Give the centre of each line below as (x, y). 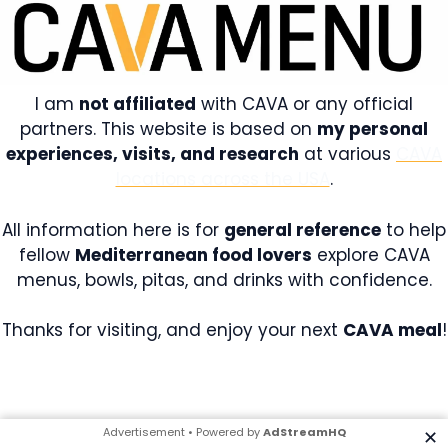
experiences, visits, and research (152, 154)
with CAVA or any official (304, 104)
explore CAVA (370, 254)
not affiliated (137, 104)
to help (413, 229)
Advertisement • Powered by (182, 432)
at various (347, 154)
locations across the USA (222, 179)
